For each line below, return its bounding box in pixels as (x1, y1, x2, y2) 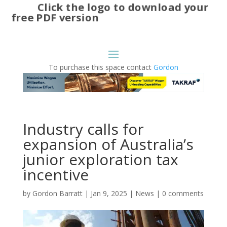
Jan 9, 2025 (90, 188, 127, 199)
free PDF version (12, 10, 100, 25)
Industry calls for (22, 119, 144, 140)
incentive (22, 164, 89, 185)
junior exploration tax (22, 149, 178, 170)
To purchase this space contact (48, 62, 154, 72)
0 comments (162, 188, 204, 199)
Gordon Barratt (32, 188, 83, 199)
